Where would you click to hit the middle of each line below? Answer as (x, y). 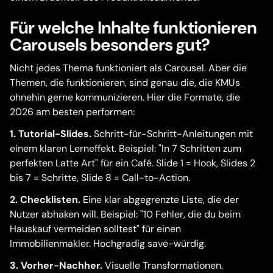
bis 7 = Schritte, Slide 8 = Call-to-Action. (100, 178)
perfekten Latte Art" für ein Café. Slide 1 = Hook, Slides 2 (133, 163)
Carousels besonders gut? (110, 45)
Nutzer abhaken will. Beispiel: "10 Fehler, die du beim (125, 214)
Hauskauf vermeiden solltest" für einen (95, 229)
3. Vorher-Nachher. (56, 265)
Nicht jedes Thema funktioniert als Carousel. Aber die (128, 68)
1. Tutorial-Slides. (51, 134)
